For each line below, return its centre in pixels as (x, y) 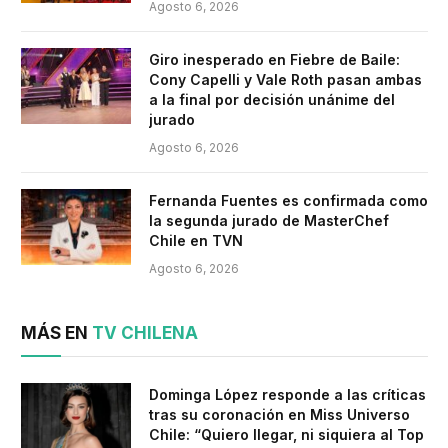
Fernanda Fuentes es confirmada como (288, 200)
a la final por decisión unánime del (272, 99)
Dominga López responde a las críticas (287, 394)
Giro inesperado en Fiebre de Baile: (274, 59)
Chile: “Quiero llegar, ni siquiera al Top (286, 434)
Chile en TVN (196, 240)
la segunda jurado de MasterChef (269, 220)
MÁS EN (56, 332)
